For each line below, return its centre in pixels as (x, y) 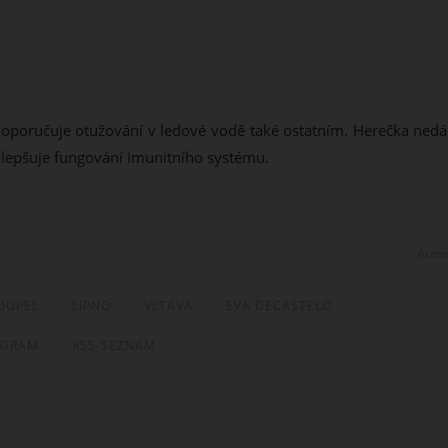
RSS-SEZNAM (114, 346)
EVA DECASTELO (279, 306)
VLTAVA (168, 306)
